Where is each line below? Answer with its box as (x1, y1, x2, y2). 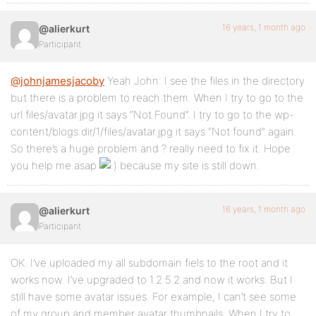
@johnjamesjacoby (11, 74, 104, 87)
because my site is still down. (117, 159, 260, 172)
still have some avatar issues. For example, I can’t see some (11, 290, 296, 303)
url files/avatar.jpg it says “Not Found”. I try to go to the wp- (11, 108, 294, 121)
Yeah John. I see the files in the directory (104, 74, 305, 87)
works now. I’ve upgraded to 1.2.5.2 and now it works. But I (11, 273, 293, 286)
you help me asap (11, 159, 99, 172)
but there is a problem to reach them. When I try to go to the (11, 91, 303, 104)
